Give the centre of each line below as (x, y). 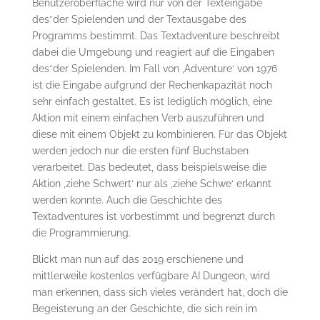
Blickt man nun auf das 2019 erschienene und (137, 260)
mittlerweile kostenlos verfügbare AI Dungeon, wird (151, 276)
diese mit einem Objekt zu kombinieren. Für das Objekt (159, 135)
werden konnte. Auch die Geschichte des (127, 200)
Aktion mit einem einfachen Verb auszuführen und (148, 118)
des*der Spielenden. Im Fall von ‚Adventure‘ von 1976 (154, 69)
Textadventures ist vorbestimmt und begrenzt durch (153, 217)
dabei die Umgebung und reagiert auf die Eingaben (153, 52)
